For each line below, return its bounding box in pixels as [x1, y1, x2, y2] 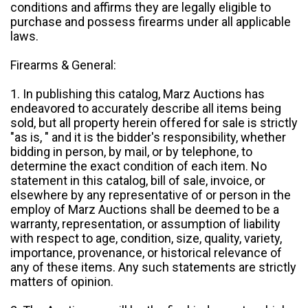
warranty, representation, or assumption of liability [10, 217, 280, 232]
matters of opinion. [10, 274, 113, 289]
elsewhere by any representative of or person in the [10, 188, 291, 203]
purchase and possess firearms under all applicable [10, 14, 291, 30]
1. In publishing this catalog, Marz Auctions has [10, 87, 265, 102]
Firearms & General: [10, 58, 116, 73]
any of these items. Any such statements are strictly [10, 260, 296, 275]
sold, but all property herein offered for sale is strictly [10, 115, 298, 131]
